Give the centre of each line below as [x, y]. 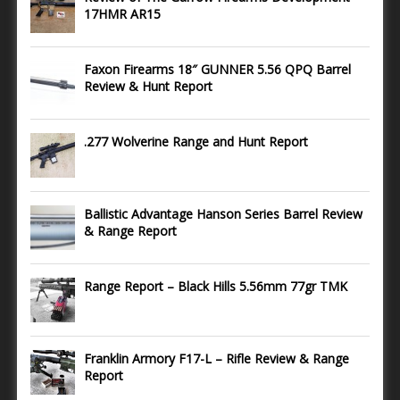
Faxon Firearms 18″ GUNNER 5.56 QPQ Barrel [217, 69]
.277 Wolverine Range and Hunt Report [196, 141]
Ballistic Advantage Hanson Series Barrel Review [223, 213]
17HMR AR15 [122, 13]
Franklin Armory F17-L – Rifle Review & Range [217, 358]
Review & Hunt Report [148, 86]
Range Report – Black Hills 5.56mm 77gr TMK [216, 286]
